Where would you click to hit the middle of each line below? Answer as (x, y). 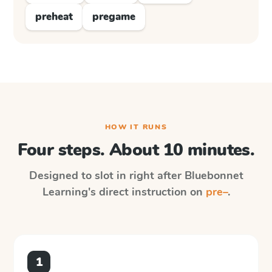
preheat (54, 17)
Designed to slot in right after (107, 175)
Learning (65, 192)
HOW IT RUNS (136, 127)
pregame (114, 17)
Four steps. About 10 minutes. (136, 150)
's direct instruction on (147, 192)
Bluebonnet (214, 175)
